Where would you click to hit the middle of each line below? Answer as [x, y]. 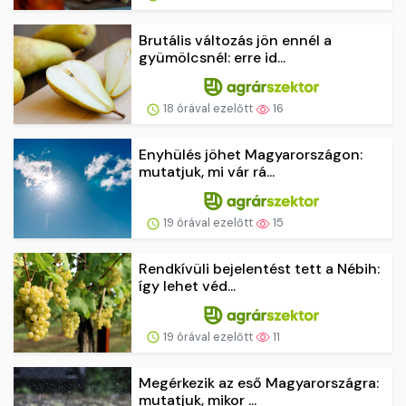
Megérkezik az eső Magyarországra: [259, 382]
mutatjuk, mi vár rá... [207, 172]
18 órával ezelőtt [208, 109]
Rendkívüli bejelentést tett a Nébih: [259, 268]
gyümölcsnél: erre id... [212, 58]
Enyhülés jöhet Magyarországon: [251, 155]
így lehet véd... [187, 285]
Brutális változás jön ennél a [235, 41]
